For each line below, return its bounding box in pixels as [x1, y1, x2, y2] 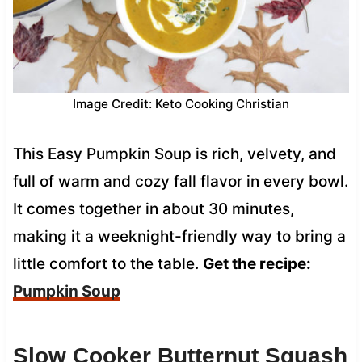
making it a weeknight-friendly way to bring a [12, 226, 346, 246]
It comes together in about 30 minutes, [12, 199, 294, 218]
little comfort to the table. [12, 254, 203, 273]
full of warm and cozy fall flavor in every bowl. [12, 171, 348, 191]
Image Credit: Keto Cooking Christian [73, 95, 289, 112]
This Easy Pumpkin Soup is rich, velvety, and [12, 144, 336, 163]
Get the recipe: [202, 254, 311, 273]
